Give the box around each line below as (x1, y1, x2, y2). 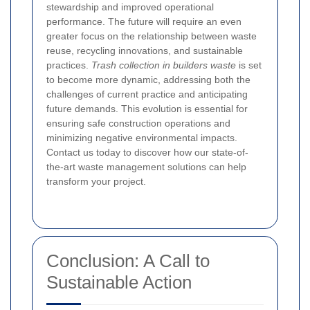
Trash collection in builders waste (91, 59, 236, 71)
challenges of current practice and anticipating (46, 88, 248, 100)
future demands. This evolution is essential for (46, 102, 248, 114)
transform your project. (46, 175, 146, 187)
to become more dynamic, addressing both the (46, 73, 250, 85)
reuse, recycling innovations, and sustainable (46, 44, 243, 56)
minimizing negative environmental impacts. (46, 131, 237, 143)
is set (236, 59, 262, 71)
